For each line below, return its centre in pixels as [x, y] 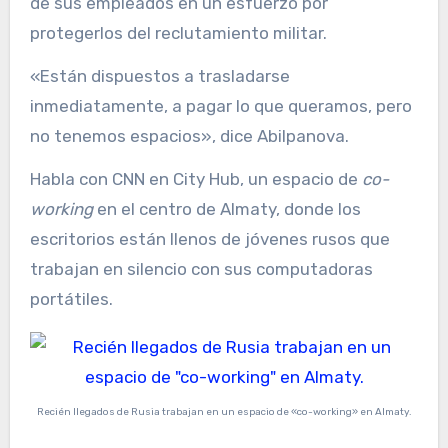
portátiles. [71, 299]
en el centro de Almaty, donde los [226, 209]
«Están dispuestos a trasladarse [159, 76]
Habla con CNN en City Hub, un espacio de [195, 179]
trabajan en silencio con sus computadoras [201, 269]
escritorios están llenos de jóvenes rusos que [209, 239]
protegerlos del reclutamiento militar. [178, 33]
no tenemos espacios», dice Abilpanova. [189, 136]
